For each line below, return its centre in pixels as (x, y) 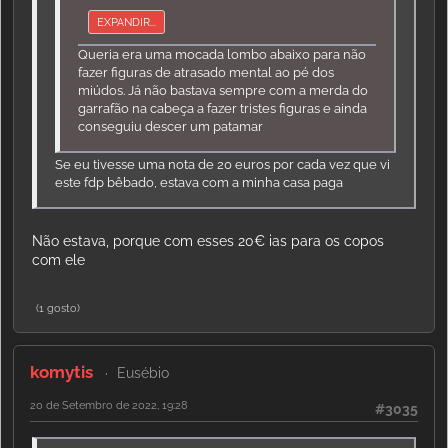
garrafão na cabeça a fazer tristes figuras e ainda (223, 109)
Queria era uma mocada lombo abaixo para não (222, 55)
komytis (61, 371)
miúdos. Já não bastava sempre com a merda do (223, 91)
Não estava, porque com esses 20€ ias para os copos (208, 240)
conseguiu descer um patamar (171, 127)
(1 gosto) (58, 307)
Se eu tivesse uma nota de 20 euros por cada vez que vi (223, 165)
